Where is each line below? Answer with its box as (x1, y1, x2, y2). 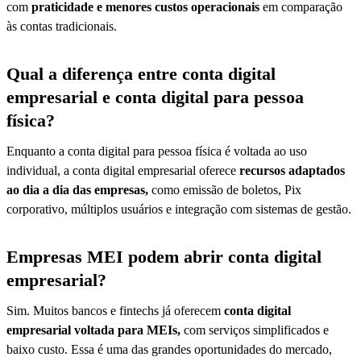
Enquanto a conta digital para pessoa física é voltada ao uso (6, 143, 307, 158)
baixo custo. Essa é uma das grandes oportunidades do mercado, (6, 342, 332, 356)
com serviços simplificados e (180, 322, 329, 337)
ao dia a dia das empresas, (6, 182, 148, 197)
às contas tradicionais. (6, 19, 117, 33)
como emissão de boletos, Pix (148, 182, 301, 197)
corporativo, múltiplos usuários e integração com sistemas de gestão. (6, 201, 351, 216)
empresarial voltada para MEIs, (6, 322, 180, 337)
